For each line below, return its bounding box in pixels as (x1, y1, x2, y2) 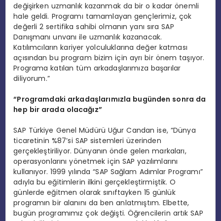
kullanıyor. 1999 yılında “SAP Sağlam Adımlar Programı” (13, 166, 203, 177)
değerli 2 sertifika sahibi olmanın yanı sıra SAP (13, 21, 174, 32)
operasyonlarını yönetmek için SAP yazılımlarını (13, 156, 178, 166)
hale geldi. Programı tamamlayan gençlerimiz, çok (13, 11, 192, 21)
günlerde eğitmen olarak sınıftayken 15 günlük (13, 187, 176, 197)
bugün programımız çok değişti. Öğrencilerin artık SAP (13, 208, 203, 218)
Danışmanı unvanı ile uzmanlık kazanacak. (13, 32, 162, 42)
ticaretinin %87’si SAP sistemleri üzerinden (13, 135, 161, 146)
